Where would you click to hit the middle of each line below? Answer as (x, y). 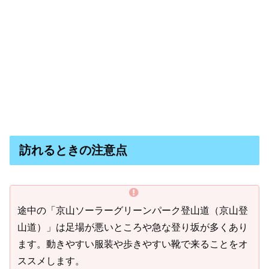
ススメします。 (51, 261)
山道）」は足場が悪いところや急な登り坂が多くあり (133, 227)
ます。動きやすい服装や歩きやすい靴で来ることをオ (133, 244)
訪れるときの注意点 (73, 150)
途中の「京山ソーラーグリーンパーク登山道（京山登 (133, 210)
